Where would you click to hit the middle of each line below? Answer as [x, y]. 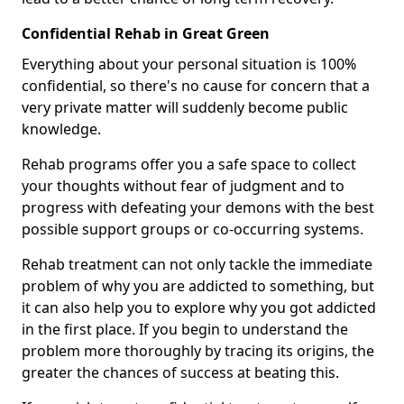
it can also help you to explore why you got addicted [199, 308]
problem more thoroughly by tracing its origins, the [198, 351]
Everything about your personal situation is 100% [189, 64]
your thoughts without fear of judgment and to [183, 186]
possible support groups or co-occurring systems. [193, 230]
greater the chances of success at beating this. [180, 373]
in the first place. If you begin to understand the [185, 330]
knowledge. [61, 129]
